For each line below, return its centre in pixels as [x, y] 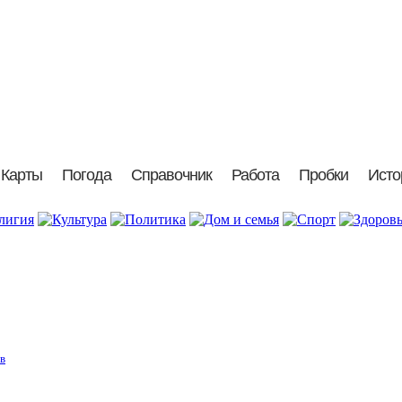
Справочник [171, 175]
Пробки [323, 175]
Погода [86, 175]
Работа [255, 175]
